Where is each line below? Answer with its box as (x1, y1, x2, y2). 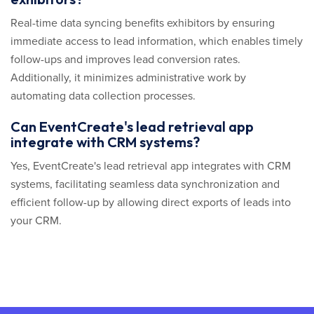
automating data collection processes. (11, 89, 196, 103)
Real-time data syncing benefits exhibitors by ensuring (11, 16, 275, 30)
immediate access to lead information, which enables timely (11, 34, 303, 48)
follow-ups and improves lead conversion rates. (11, 53, 240, 67)
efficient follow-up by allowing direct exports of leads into (11, 196, 291, 210)
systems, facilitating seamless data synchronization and (11, 177, 280, 191)
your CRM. (11, 214, 62, 228)
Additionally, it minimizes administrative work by (11, 71, 246, 85)
